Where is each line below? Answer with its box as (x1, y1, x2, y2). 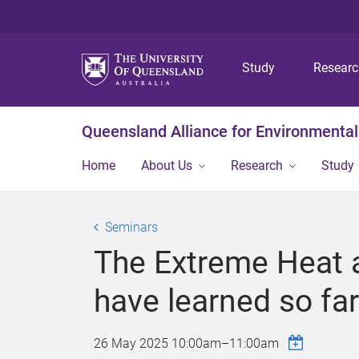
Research (231, 158, 283, 173)
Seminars (105, 220, 158, 235)
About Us (141, 158, 192, 173)
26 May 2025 (94, 336, 171, 351)
